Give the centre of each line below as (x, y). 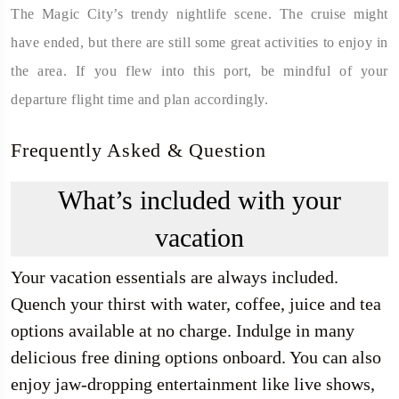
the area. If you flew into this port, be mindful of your (199, 70)
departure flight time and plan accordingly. (140, 99)
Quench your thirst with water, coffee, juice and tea (196, 303)
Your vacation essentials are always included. (175, 277)
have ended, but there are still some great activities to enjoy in (199, 42)
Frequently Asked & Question (138, 150)
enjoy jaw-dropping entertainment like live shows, (193, 383)
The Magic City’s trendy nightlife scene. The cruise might (199, 13)
